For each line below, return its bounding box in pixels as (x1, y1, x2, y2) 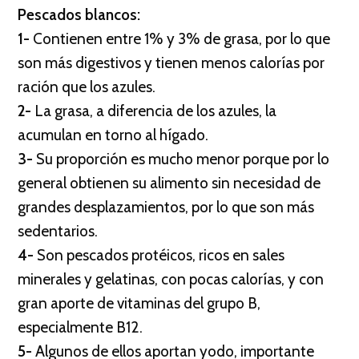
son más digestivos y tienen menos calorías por (18, 54, 325, 72)
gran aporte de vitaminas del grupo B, (18, 294, 260, 313)
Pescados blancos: (18, 6, 140, 24)
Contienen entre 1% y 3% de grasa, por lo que (33, 30, 330, 48)
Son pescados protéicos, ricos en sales (37, 246, 284, 264)
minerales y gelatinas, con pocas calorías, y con (18, 270, 324, 288)
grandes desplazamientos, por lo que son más (18, 198, 314, 216)
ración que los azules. (18, 78, 155, 96)
